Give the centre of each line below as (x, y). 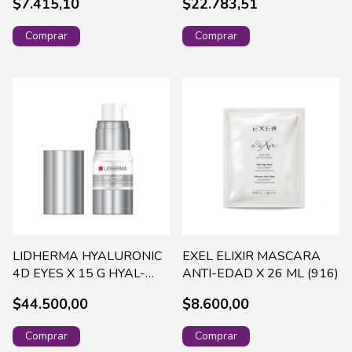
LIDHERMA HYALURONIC (87, 257)
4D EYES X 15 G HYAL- (79, 274)
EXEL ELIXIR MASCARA (251, 257)
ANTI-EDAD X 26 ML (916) (260, 274)
